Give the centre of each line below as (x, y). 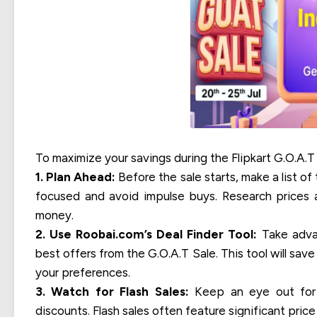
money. (54, 215)
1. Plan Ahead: (76, 177)
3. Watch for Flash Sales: (112, 291)
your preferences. (83, 272)
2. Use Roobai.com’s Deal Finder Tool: (146, 234)
